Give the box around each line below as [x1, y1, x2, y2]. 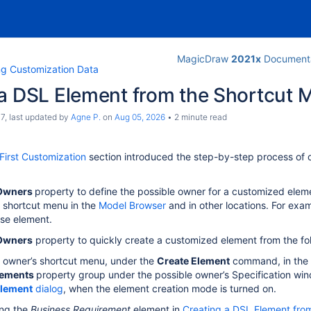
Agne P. [71, 112, 101, 122]
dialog [33, 283, 63, 294]
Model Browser [99, 199, 166, 211]
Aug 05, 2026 [115, 112, 165, 122]
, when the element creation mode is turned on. [63, 283, 276, 294]
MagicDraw [176, 53, 231, 65]
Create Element [157, 255, 230, 267]
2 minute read [172, 112, 227, 122]
